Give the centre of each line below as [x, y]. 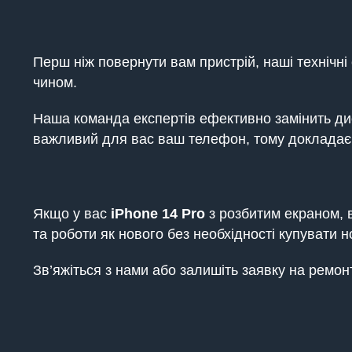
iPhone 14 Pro [158, 214]
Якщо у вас [72, 214]
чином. [55, 82]
